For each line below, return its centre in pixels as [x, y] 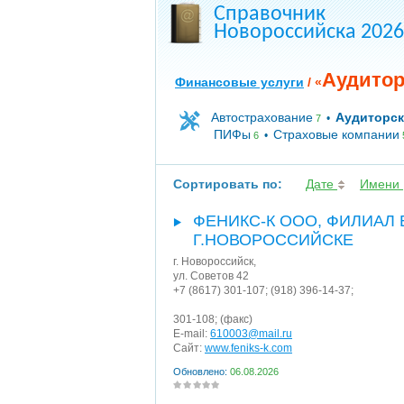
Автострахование [262, 117]
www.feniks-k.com [248, 348]
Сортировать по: [228, 184]
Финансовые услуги [239, 82]
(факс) [235, 319]
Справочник [270, 14]
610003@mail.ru [251, 334]
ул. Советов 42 [211, 276]
